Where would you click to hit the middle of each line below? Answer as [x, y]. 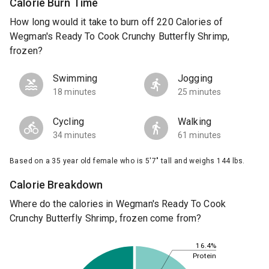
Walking [195, 122]
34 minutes [75, 135]
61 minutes [200, 135]
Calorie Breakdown [56, 185]
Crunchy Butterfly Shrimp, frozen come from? [106, 219]
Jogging [195, 79]
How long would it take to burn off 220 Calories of [116, 22]
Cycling [69, 122]
